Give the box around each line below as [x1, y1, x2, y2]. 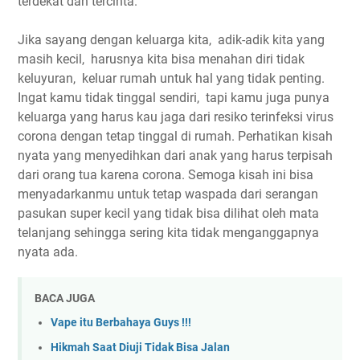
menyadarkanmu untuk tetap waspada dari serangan [18, 186, 318, 202]
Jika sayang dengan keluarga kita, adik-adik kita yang [18, 31, 325, 47]
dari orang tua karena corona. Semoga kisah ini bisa [18, 166, 313, 182]
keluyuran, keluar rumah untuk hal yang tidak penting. [18, 70, 328, 86]
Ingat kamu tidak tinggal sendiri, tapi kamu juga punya [18, 89, 329, 105]
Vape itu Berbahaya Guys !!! [51, 316, 191, 330]
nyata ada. [18, 243, 78, 260]
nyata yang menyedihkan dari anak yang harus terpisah [18, 147, 333, 163]
